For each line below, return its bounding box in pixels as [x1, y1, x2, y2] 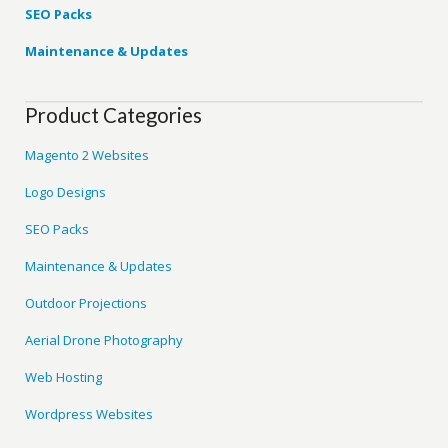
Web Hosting [25, 367, 103, 386]
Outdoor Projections [25, 293, 148, 312]
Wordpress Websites [25, 404, 154, 423]
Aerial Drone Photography [25, 330, 184, 349]
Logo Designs [25, 182, 107, 201]
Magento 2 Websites [25, 145, 150, 164]
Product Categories [25, 102, 203, 127]
